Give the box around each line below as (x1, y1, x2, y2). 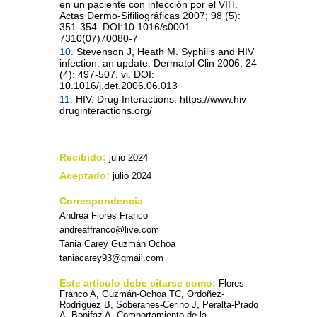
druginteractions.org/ (59, 105, 152, 117)
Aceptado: (59, 170, 110, 182)
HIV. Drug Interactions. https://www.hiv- (73, 93, 250, 105)
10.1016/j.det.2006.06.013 (59, 80, 178, 92)
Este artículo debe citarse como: (59, 277, 219, 289)
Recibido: (59, 151, 106, 163)
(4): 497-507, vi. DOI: (59, 69, 154, 81)
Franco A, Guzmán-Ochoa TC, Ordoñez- (59, 289, 224, 300)
